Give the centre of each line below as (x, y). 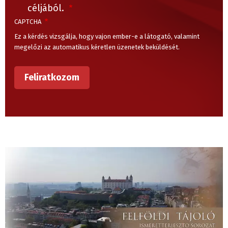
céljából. (47, 8)
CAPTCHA (28, 21)
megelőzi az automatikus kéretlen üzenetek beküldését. (97, 47)
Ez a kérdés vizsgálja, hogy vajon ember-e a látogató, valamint (107, 36)
